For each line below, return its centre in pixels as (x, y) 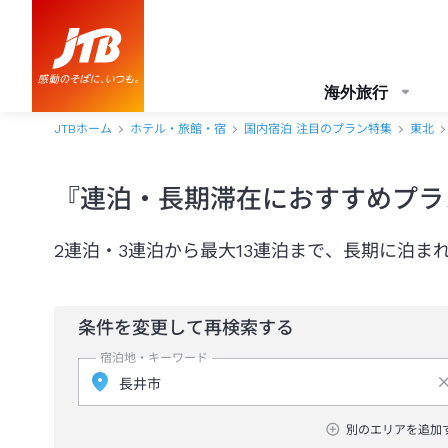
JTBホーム (83, 129)
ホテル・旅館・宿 (178, 129)
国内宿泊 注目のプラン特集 (318, 129)
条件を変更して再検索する (186, 327)
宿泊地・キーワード (154, 358)
